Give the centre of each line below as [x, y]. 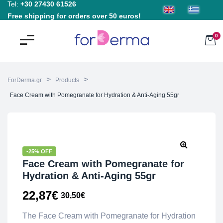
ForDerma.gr [25, 80]
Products [67, 80]
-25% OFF [39, 151]
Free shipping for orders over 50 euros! [74, 16]
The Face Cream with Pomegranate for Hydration [109, 216]
